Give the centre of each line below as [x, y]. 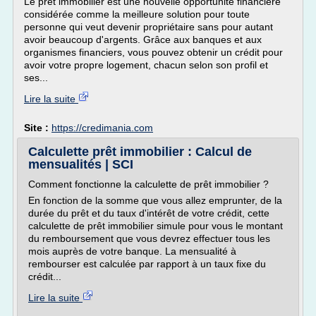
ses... [36, 78]
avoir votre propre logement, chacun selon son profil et [146, 65]
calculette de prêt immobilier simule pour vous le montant [156, 226]
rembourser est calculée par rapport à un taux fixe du [147, 264]
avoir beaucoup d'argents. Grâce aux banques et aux [143, 39]
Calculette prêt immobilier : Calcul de [140, 152]
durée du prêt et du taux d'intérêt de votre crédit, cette [149, 213]
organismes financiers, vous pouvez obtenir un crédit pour [153, 52]
